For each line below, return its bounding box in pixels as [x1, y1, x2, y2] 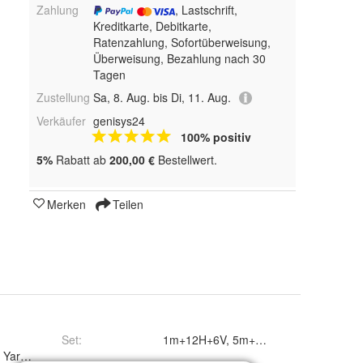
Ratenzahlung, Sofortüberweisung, [92, 33, 271, 50]
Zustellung [36, 88, 90, 105]
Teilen [109, 196, 143, 213]
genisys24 [92, 113, 145, 130]
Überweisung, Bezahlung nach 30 [92, 49, 266, 66]
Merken [47, 196, 86, 213]
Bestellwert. [155, 152, 217, 169]
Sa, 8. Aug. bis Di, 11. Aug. [92, 88, 231, 105]
